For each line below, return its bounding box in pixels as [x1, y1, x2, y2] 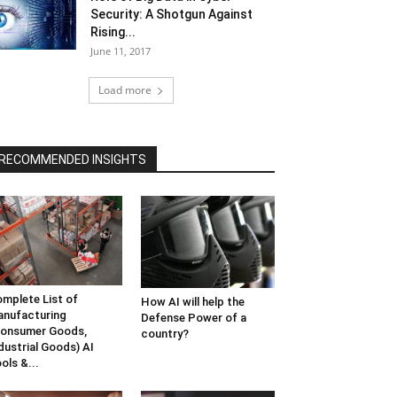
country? [140, 327, 189, 341]
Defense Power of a [140, 311, 246, 325]
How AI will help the [140, 295, 245, 309]
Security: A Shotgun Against [90, 7, 253, 21]
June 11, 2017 [90, 44, 151, 58]
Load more [98, 82, 152, 97]
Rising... [90, 25, 136, 39]
